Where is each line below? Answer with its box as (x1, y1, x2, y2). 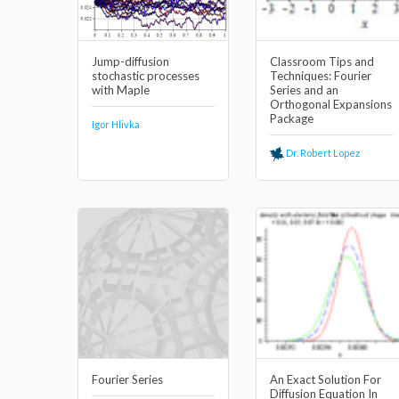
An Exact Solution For (270, 372, 381, 387)
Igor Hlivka (92, 118, 140, 130)
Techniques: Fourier (270, 69, 371, 83)
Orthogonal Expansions (270, 97, 392, 111)
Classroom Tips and (270, 54, 374, 69)
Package (270, 111, 313, 126)
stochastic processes (92, 69, 199, 83)
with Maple (92, 83, 150, 97)
